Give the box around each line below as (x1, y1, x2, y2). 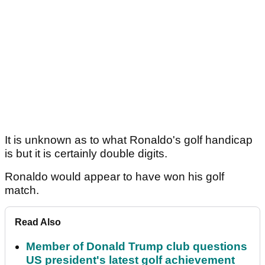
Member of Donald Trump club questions (26, 240, 247, 253)
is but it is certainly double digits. (5, 147, 170, 160)
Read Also (15, 217, 61, 228)
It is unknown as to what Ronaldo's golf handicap (5, 134, 253, 147)
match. (5, 184, 42, 197)
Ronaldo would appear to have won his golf (5, 170, 224, 183)
